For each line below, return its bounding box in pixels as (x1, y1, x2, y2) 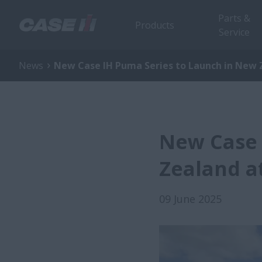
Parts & (218, 11, 250, 25)
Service (218, 25, 250, 39)
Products (135, 18, 174, 32)
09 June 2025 (159, 192, 222, 206)
